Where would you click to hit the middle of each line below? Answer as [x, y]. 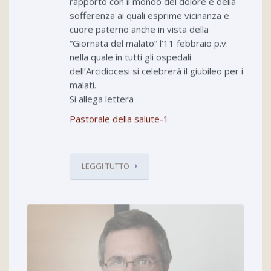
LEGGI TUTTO [106, 166]
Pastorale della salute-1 [119, 119]
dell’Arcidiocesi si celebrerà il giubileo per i [156, 71]
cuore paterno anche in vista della [139, 29]
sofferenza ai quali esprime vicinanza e [149, 15]
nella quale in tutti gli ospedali [130, 57]
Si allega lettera [102, 99]
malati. [83, 85]
